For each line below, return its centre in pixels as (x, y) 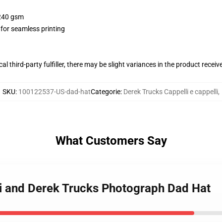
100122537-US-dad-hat (55, 92)
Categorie (106, 92)
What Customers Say (111, 141)
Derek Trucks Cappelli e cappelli (171, 92)
